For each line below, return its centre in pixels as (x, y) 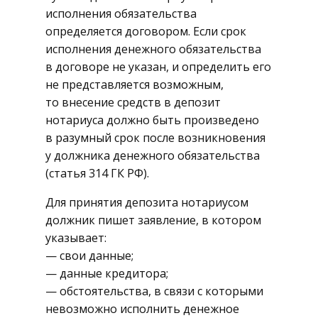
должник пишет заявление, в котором (153, 220)
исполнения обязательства (121, 14)
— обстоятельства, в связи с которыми (154, 291)
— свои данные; (89, 256)
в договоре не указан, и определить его (158, 67)
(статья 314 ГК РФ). (97, 174)
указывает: (76, 238)
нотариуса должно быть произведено (152, 120)
